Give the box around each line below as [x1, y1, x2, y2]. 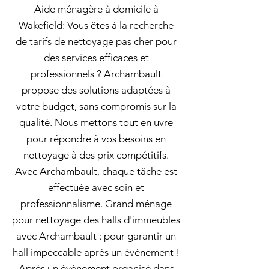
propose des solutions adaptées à [22, 84, 171, 96]
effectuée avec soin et [48, 181, 144, 193]
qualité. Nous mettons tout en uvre [19, 116, 173, 128]
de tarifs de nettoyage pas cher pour [16, 35, 177, 47]
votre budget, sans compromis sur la [16, 100, 177, 112]
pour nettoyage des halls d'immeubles [12, 214, 180, 226]
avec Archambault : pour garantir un [16, 230, 176, 242]
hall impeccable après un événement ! [13, 246, 180, 258]
